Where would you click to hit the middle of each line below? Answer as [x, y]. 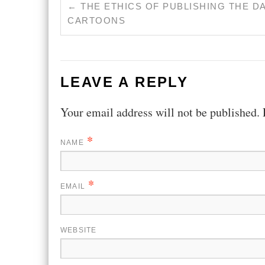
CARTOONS [97, 21]
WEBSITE [79, 230]
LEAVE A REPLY [125, 82]
